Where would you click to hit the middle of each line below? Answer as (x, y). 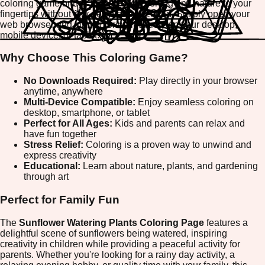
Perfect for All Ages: (68, 124)
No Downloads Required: (80, 81)
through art (46, 177)
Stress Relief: (54, 145)
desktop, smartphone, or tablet (87, 113)
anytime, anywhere (63, 92)
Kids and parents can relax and (179, 124)
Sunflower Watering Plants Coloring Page (112, 222)
